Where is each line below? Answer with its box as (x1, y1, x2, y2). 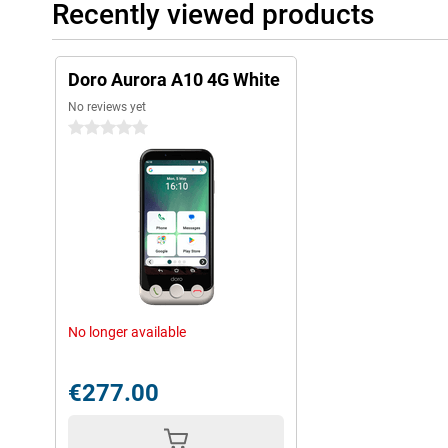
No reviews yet (68, 100, 146, 114)
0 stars (68, 120, 111, 136)
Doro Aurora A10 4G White (68, 69, 280, 90)
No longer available (68, 324, 186, 340)
